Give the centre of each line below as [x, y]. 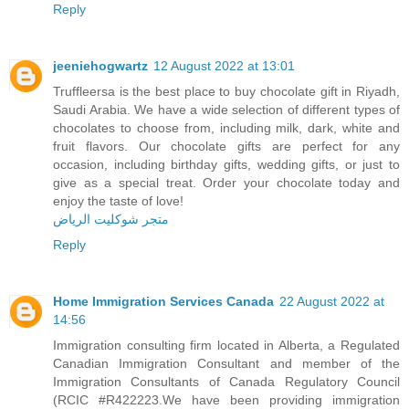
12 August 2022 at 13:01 [224, 65]
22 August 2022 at [332, 301]
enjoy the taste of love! [118, 200]
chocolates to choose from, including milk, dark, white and [226, 127]
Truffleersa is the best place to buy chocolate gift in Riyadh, [226, 91]
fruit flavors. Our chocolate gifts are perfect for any [226, 146]
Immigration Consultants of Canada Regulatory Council [226, 381]
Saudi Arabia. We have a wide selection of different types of [226, 109]
